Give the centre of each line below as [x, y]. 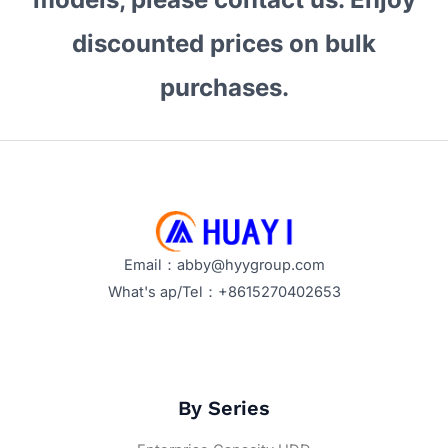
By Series [224, 407]
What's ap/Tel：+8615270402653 [224, 292]
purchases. [224, 88]
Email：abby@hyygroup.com [224, 265]
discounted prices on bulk [224, 44]
